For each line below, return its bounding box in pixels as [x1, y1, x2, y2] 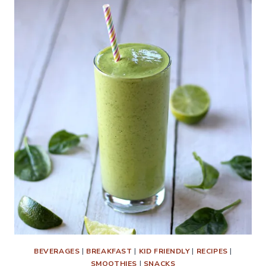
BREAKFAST [86, 246, 132, 256]
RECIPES [196, 246, 228, 256]
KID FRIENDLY [138, 246, 190, 256]
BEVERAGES [34, 246, 80, 256]
